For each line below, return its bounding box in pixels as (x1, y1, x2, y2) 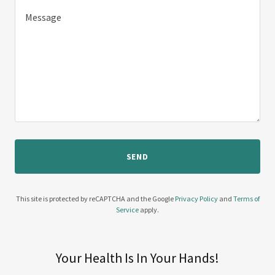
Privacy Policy (174, 194, 218, 203)
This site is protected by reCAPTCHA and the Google (15, 194, 175, 203)
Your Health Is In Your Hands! (56, 249, 219, 266)
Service (116, 205, 139, 214)
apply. (139, 205, 159, 214)
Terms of (233, 194, 260, 203)
